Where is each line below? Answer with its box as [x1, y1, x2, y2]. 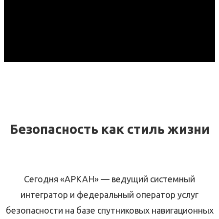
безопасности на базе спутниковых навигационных [5, 205, 214, 215]
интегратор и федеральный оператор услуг [21, 190, 198, 199]
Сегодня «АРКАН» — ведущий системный [24, 174, 195, 184]
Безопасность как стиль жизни [9, 121, 210, 136]
